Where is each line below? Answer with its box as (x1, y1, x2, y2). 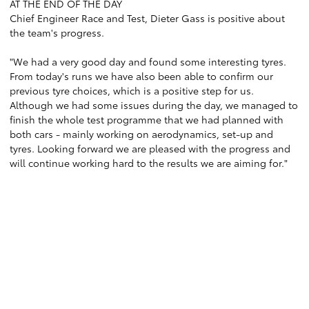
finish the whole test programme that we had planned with (10, 112, 283, 126)
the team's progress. (10, 26, 104, 39)
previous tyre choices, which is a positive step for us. (10, 83, 254, 97)
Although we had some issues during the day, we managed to (10, 98, 298, 112)
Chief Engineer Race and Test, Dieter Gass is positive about (10, 11, 285, 25)
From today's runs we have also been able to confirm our (10, 69, 273, 83)
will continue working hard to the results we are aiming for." (10, 156, 288, 170)
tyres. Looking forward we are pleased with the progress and (10, 141, 290, 155)
